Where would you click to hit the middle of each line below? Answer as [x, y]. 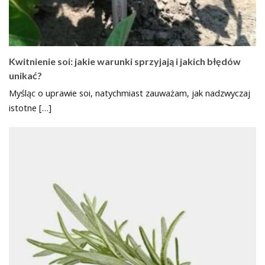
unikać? [25, 76]
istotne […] [30, 108]
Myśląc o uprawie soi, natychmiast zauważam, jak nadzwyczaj [130, 93]
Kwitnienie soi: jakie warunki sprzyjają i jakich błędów [125, 62]
